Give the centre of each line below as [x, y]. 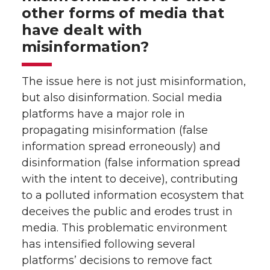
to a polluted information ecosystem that [133, 195]
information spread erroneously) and [121, 146]
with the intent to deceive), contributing [130, 179]
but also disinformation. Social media [122, 97]
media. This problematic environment [124, 228]
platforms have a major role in [103, 114]
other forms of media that [123, 13]
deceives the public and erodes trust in [127, 211]
